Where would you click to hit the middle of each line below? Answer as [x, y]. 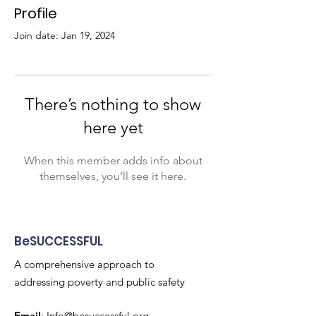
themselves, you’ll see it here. [113, 176]
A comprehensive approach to [84, 264]
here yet [113, 127]
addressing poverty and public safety [99, 282]
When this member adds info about [113, 160]
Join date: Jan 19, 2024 [65, 35]
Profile [36, 13]
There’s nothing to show [113, 104]
